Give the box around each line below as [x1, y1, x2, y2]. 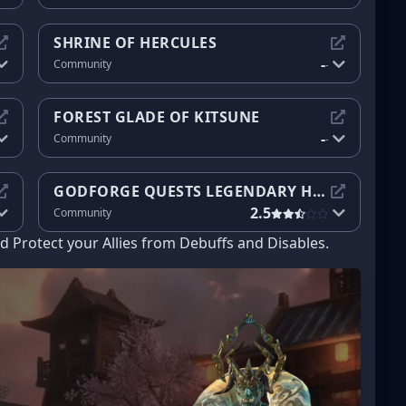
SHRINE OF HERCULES [53, 32, 217, 53]
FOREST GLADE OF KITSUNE [53, 106, 260, 127]
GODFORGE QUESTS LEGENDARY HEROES [312, 180, 325, 201]
